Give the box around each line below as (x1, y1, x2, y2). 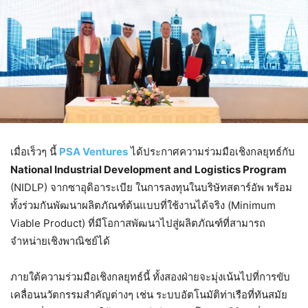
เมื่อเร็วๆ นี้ (10, 144, 59, 158)
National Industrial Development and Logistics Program (10, 162, 287, 176)
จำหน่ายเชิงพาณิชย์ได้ (10, 234, 110, 247)
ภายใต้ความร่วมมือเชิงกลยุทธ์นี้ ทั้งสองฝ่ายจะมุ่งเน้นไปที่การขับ (10, 269, 290, 283)
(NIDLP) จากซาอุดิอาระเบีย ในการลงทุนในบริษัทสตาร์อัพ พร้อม (10, 180, 292, 194)
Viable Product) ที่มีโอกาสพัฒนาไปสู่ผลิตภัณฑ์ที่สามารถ (10, 216, 265, 230)
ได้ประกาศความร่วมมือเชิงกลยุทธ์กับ (131, 144, 295, 158)
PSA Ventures (59, 144, 128, 158)
